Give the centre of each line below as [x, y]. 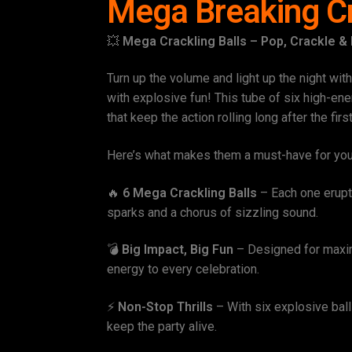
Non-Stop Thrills [166, 306]
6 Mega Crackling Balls [190, 192]
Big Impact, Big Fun [178, 250]
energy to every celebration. [183, 269]
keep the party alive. [162, 326]
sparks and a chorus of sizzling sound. [213, 212]
